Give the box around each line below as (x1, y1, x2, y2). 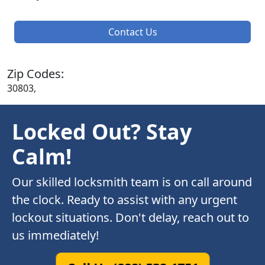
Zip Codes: (7, 66, 64, 82)
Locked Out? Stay (12, 117, 192, 146)
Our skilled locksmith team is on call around (12, 174, 252, 190)
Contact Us (108, 25, 157, 39)
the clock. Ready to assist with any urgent (12, 192, 237, 208)
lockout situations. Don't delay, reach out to (12, 209, 249, 226)
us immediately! (12, 227, 99, 244)
